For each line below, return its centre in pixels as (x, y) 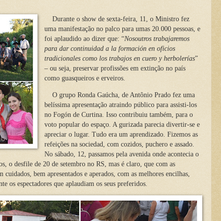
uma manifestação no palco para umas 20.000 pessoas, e (122, 29)
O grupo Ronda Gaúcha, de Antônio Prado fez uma (123, 95)
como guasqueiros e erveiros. (85, 78)
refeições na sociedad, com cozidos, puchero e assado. (119, 144)
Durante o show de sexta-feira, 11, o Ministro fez (117, 19)
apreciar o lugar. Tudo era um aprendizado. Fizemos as (121, 134)
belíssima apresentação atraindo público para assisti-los (120, 105)
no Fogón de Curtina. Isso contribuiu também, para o (118, 114)
